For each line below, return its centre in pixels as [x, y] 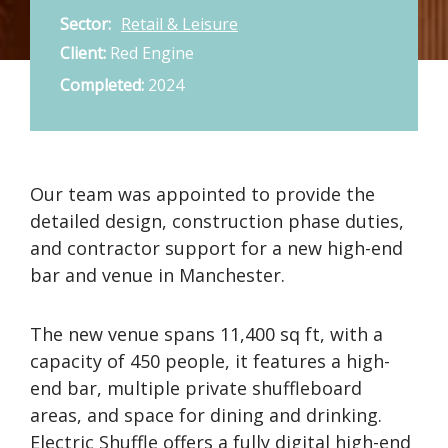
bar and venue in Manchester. [157, 275]
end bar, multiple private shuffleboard [196, 387]
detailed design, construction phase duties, [217, 221]
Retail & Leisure [179, 24]
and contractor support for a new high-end [216, 248]
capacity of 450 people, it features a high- [210, 360]
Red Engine [150, 53]
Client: [83, 53]
